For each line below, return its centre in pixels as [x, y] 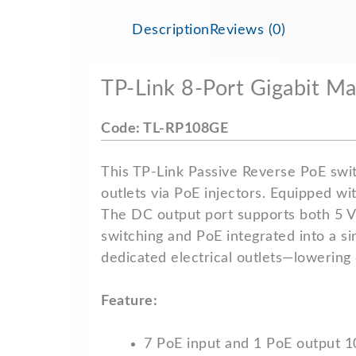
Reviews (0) [247, 30]
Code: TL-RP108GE [164, 129]
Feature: [129, 301]
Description [171, 30]
